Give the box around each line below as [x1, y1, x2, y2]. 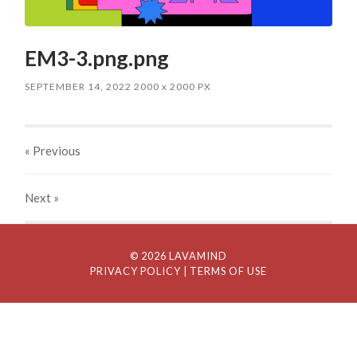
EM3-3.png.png [25, 45, 170, 71]
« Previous [25, 143, 81, 158]
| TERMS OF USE [182, 264, 267, 277]
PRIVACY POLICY [89, 264, 181, 277]
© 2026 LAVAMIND [129, 249, 227, 262]
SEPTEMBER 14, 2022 [25, 80, 132, 92]
